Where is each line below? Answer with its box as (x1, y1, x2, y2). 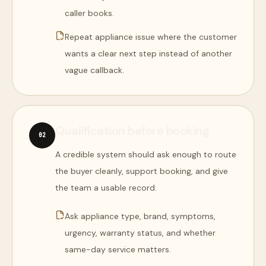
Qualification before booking (55, 123, 209, 138)
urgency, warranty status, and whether (65, 227, 216, 238)
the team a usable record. (55, 182, 157, 193)
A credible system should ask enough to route (55, 149, 236, 160)
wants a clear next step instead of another (65, 48, 232, 59)
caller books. (65, 8, 114, 18)
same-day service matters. (65, 244, 171, 255)
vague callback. (65, 65, 124, 75)
